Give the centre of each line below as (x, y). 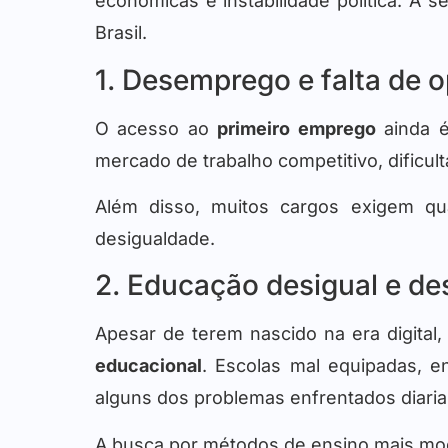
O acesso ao (156, 128)
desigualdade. (155, 238)
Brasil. (121, 33)
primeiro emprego (296, 128)
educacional (148, 366)
